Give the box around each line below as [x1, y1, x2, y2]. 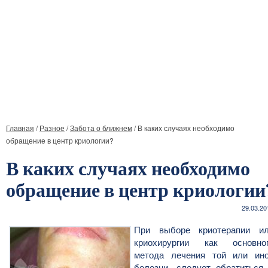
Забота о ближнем [70, 123, 132, 133]
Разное [39, 123, 65, 133]
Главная [6, 123, 34, 133]
